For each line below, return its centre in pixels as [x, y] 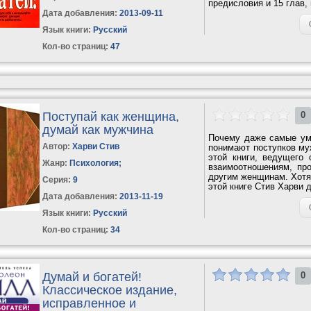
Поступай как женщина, [111, 116]
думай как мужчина [98, 129]
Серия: [58, 179]
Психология [94, 163]
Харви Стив [96, 146]
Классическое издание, [110, 290]
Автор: [58, 146]
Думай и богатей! [92, 277]
